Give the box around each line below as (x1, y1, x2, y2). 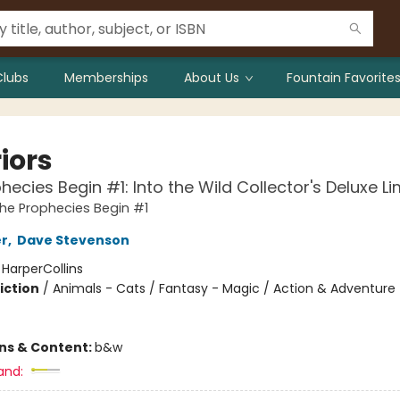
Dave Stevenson (16, 231, 129, 249)
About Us (184, 69, 239, 87)
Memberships (64, 69, 148, 87)
